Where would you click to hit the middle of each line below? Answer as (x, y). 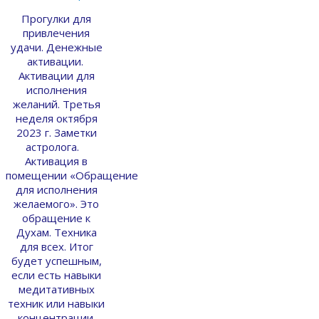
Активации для (56, 75)
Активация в (56, 161)
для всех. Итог (56, 246)
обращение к (56, 218)
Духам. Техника (56, 232)
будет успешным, (56, 260)
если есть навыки (56, 274)
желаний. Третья (56, 104)
